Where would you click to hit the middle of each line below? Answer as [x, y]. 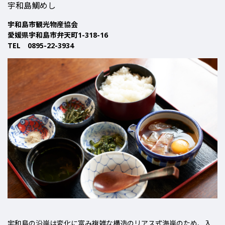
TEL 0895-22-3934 [41, 46]
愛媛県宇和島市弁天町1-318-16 [58, 35]
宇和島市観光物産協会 [43, 25]
